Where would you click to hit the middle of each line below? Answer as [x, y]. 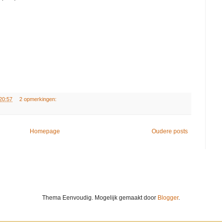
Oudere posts [170, 132]
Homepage [45, 132]
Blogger [168, 198]
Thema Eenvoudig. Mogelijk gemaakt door [100, 198]
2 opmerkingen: [38, 99]
